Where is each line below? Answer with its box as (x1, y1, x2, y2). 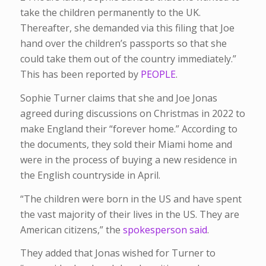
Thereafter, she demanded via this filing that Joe (20, 21, 235, 35)
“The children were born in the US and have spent (20, 192, 242, 205)
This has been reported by (20, 68, 141, 81)
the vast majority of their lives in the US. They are (20, 207, 239, 221)
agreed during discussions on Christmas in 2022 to (20, 106, 245, 120)
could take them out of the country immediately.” (20, 52, 236, 66)
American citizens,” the (20, 223, 123, 236)
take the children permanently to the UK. (20, 6, 201, 20)
